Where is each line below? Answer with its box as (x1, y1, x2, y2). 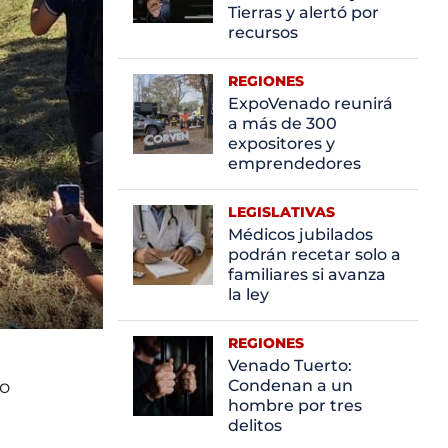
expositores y (228, 133, 335, 153)
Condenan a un (228, 375, 353, 395)
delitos (228, 415, 282, 435)
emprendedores (228, 153, 361, 173)
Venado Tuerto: (228, 355, 352, 375)
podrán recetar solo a (228, 244, 401, 264)
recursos (228, 22, 298, 42)
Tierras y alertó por (228, 2, 379, 22)
